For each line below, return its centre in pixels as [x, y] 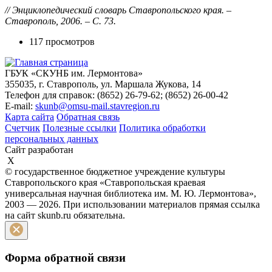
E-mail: [20, 106]
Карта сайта [29, 117]
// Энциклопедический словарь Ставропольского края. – [118, 10]
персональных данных [52, 139]
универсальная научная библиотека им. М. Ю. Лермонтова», [131, 193]
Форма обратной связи [65, 257]
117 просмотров [62, 42]
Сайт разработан [39, 150]
